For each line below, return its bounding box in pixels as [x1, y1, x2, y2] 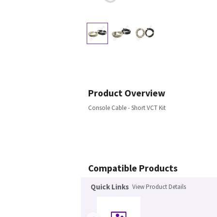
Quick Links [91, 182, 129, 192]
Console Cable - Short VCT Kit [88, 104, 166, 112]
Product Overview [88, 87, 165, 99]
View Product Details [132, 183, 186, 191]
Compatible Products [88, 162, 178, 174]
